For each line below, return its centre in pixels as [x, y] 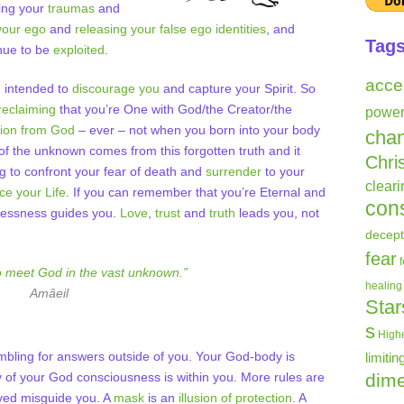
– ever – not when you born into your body [197, 130]
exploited [79, 50]
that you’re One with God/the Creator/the [174, 109]
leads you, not [277, 213]
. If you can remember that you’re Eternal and [196, 192]
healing [383, 286]
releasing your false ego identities [170, 29]
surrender [234, 171]
